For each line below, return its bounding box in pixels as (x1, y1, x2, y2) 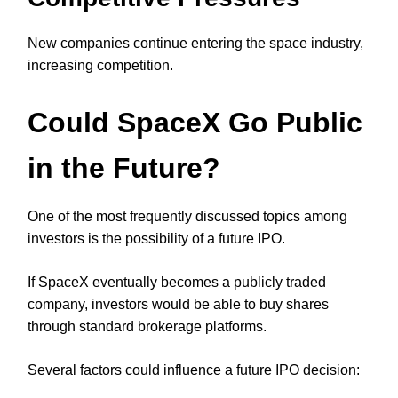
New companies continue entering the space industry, (28, 36, 363, 52)
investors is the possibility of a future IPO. (28, 230, 285, 246)
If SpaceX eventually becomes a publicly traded (28, 274, 326, 290)
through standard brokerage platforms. (28, 318, 267, 334)
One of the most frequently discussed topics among (28, 208, 347, 224)
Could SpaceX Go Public (28, 106, 362, 139)
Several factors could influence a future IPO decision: (28, 362, 360, 378)
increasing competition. (28, 58, 173, 74)
